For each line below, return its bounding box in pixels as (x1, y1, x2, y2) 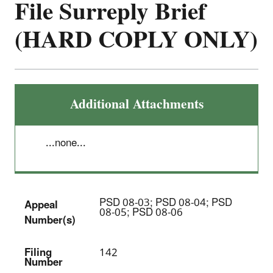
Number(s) (24, 209, 76, 232)
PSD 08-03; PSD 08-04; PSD (99, 191, 232, 214)
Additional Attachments (69, 90, 204, 118)
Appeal (24, 194, 58, 216)
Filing (24, 241, 52, 264)
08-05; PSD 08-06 (99, 201, 183, 224)
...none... (46, 132, 86, 154)
